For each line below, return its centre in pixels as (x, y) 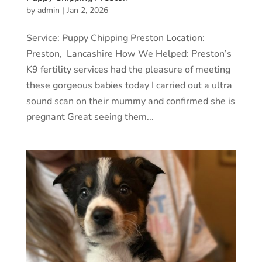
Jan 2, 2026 (87, 11)
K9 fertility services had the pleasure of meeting (128, 70)
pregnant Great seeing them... (90, 117)
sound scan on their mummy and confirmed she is (130, 101)
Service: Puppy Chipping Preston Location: (115, 38)
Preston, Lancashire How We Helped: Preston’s (129, 54)
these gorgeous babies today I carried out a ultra (129, 86)
